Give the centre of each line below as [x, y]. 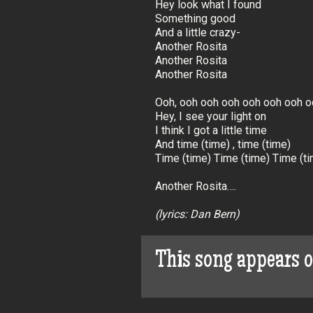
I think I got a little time [211, 131]
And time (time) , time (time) [223, 145]
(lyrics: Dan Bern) [197, 214]
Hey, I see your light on [211, 117]
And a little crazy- [198, 33]
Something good [195, 19]
